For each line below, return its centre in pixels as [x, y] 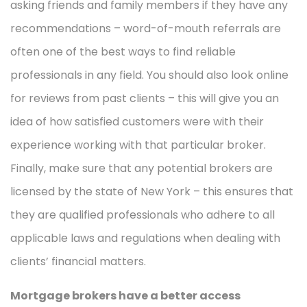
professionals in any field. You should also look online [149, 75]
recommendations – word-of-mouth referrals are [146, 28]
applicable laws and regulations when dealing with [145, 238]
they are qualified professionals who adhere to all [143, 214]
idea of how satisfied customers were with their [137, 121]
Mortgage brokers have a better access [125, 295]
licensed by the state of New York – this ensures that [152, 191]
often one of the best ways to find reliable [123, 51]
